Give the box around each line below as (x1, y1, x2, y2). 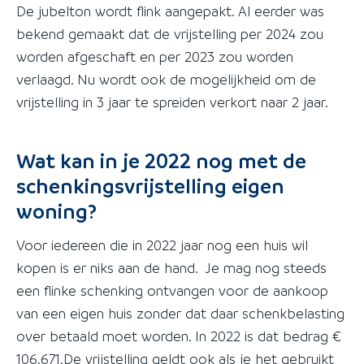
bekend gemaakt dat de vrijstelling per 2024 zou (16, 25, 323, 42)
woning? (16, 197, 97, 223)
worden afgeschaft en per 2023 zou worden (16, 48, 293, 65)
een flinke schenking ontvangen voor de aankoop (16, 281, 328, 299)
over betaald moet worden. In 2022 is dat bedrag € (16, 327, 341, 344)
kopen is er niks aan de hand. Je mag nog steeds (16, 258, 327, 276)
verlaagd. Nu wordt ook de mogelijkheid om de (16, 71, 316, 88)
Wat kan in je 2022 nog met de (16, 147, 306, 173)
